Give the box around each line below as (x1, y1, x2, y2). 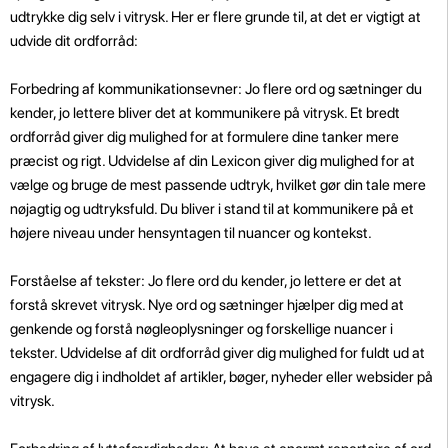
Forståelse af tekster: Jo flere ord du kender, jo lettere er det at (10, 271, 402, 290)
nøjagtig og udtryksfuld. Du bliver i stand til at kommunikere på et (10, 199, 414, 218)
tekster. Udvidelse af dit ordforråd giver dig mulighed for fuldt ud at (10, 343, 425, 362)
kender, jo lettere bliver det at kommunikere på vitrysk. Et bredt (10, 103, 400, 122)
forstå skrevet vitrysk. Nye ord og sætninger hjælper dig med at (10, 295, 404, 314)
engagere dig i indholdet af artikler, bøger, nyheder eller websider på (10, 367, 433, 386)
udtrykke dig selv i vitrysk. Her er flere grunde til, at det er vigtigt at (10, 7, 421, 26)
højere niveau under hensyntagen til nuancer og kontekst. (10, 223, 372, 242)
